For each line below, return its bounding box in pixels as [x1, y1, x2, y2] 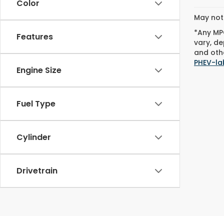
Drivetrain [16, 165, 57, 176]
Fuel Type [16, 98, 55, 109]
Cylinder [16, 131, 51, 143]
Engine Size [16, 64, 61, 76]
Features [16, 31, 53, 42]
